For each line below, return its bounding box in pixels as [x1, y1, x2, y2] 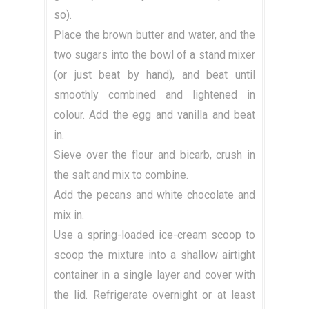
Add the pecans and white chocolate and [54, 188, 255, 202]
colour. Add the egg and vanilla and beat [54, 108, 255, 122]
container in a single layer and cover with [54, 268, 255, 282]
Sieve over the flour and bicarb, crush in [54, 148, 255, 162]
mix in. [54, 208, 84, 222]
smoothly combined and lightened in [54, 88, 255, 102]
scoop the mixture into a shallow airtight [54, 248, 255, 262]
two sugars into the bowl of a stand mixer [54, 48, 255, 62]
